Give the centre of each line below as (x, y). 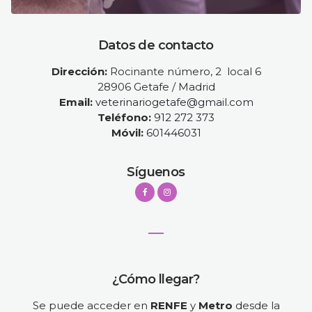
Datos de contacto (156, 46)
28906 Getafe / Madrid (156, 87)
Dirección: (79, 72)
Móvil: (127, 133)
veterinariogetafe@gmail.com (174, 102)
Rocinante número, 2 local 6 (184, 72)
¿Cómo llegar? (156, 280)
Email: (76, 102)
